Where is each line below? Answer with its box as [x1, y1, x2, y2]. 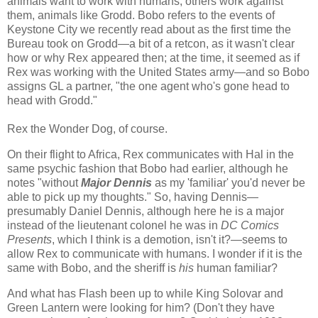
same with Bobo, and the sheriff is [7, 262, 179, 275]
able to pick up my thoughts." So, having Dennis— [7, 191, 258, 204]
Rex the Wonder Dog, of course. [7, 123, 170, 136]
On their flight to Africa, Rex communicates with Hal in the [7, 148, 294, 161]
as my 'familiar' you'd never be [155, 177, 305, 190]
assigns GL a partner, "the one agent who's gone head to [7, 80, 290, 93]
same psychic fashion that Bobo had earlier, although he [7, 163, 288, 175]
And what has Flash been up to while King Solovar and [7, 287, 283, 300]
